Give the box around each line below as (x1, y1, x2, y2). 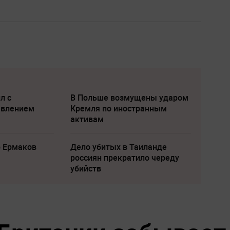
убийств (70, 162, 101, 174)
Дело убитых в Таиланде (70, 141, 167, 152)
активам (70, 113, 104, 125)
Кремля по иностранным (70, 102, 167, 114)
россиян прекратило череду (70, 151, 179, 163)
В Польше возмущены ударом (70, 91, 188, 103)
